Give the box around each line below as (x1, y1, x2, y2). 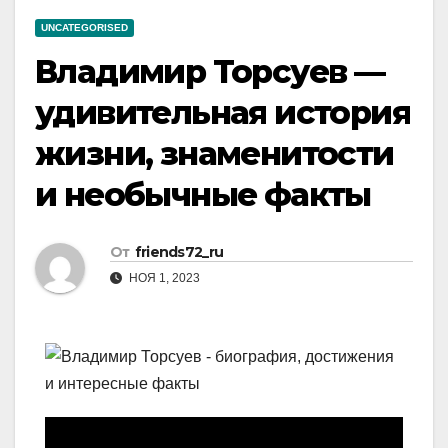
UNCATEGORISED (41, 22, 128, 34)
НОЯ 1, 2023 (126, 271, 200, 286)
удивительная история (35, 93, 410, 133)
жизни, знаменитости (35, 134, 394, 174)
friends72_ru (134, 243, 224, 262)
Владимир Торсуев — (35, 52, 385, 92)
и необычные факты (35, 175, 371, 215)
